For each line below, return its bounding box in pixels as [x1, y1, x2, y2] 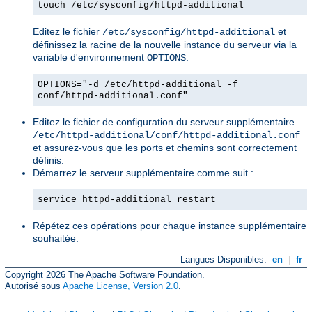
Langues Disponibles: [180, 253, 270, 265]
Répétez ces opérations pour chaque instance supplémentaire [33, 219, 306, 231]
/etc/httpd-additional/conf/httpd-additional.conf [33, 129, 300, 141]
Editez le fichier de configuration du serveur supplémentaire [33, 116, 295, 127]
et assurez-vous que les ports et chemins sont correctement [33, 141, 297, 153]
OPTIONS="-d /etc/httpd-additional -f [38, 79, 238, 90]
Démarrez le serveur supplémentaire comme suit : [33, 166, 253, 178]
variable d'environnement [33, 51, 147, 63]
